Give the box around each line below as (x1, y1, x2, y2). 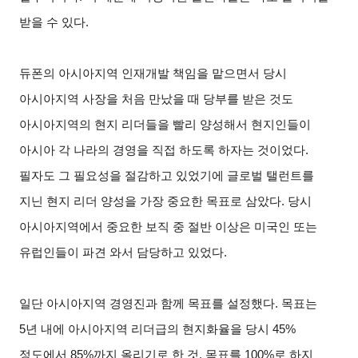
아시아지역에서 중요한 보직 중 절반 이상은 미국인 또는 (19, 220, 318, 233)
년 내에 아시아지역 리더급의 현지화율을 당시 (26, 322, 270, 336)
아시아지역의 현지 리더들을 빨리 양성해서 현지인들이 (19, 117, 312, 131)
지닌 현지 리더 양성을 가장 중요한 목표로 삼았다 (19, 194, 282, 208)
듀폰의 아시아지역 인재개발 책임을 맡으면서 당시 (19, 66, 288, 80)
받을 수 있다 (19, 15, 86, 29)
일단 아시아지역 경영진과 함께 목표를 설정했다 (19, 296, 276, 310)
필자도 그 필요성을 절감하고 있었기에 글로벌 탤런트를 (19, 169, 315, 182)
